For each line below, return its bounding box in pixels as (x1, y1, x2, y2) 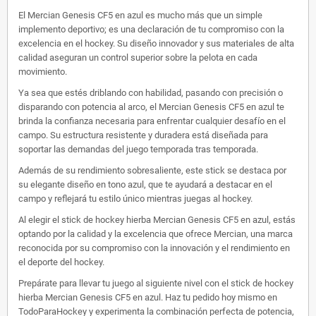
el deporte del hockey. (18, 257, 104, 268)
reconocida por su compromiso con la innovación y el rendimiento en (18, 243, 290, 254)
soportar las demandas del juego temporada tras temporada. (18, 144, 258, 155)
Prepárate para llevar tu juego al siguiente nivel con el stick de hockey (18, 278, 293, 289)
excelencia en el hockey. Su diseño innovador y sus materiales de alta (18, 38, 294, 49)
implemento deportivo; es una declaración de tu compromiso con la (18, 24, 284, 35)
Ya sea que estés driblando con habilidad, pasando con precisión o (18, 87, 283, 99)
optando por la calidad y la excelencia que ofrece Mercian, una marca (18, 229, 293, 240)
